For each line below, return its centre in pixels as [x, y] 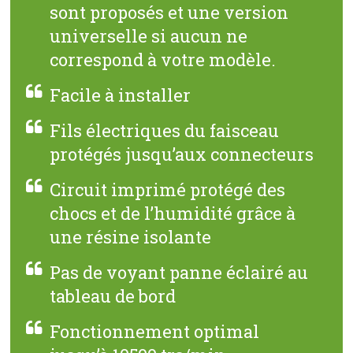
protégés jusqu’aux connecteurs [182, 154]
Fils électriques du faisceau [165, 130]
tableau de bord [113, 295]
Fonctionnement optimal [155, 331]
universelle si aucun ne [149, 35]
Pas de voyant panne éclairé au [179, 272]
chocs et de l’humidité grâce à [173, 213]
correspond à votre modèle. [163, 59]
